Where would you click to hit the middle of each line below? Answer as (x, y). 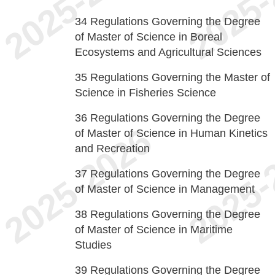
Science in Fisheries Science (145, 93)
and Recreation (112, 149)
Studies (93, 245)
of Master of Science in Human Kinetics (171, 133)
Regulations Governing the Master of (180, 77)
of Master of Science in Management (165, 189)
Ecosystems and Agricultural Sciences (168, 52)
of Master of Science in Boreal (149, 37)
